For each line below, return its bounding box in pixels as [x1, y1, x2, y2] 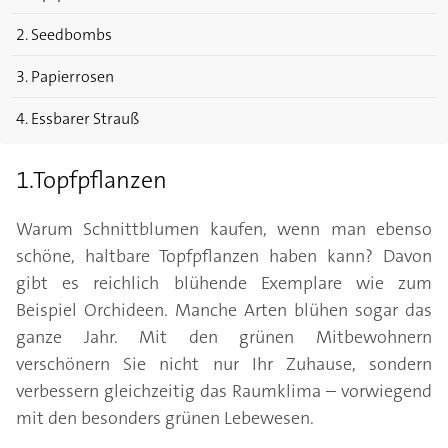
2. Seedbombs [16, 24, 112, 46]
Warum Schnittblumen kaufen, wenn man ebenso [16, 217, 432, 242]
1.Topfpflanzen [16, 164, 167, 197]
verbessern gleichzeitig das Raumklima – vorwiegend [16, 379, 432, 404]
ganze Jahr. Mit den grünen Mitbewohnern [16, 325, 432, 350]
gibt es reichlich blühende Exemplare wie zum [16, 271, 432, 296]
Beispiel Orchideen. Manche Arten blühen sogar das [16, 298, 432, 323]
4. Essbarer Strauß [16, 108, 139, 130]
